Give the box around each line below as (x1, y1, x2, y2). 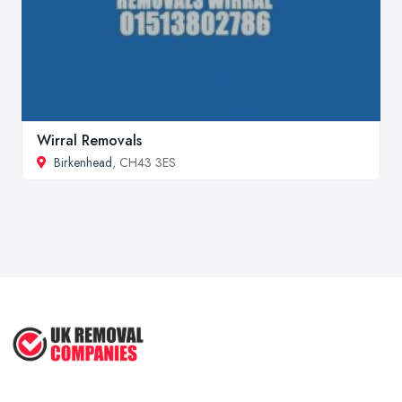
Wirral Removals (37, 129, 142, 151)
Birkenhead (54, 153, 112, 171)
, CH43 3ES (112, 153, 176, 171)
